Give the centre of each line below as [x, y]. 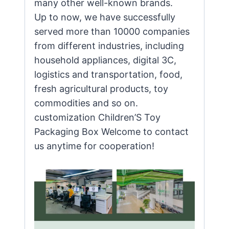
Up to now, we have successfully [105, 17]
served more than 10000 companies [112, 31]
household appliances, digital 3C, [105, 60]
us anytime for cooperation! [94, 146]
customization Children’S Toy [97, 117]
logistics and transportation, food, [108, 74]
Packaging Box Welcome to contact [111, 131]
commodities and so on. [86, 103]
